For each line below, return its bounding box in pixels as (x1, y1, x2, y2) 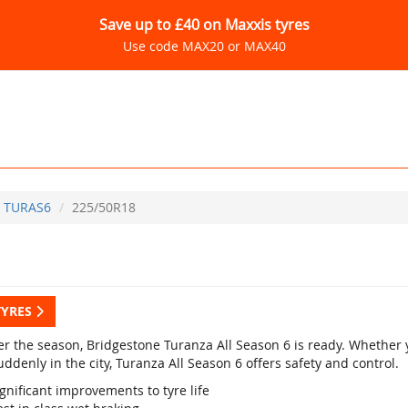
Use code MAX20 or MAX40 (122, 37, 286, 55)
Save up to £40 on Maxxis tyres (98, 15, 310, 35)
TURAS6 (4, 199, 51, 216)
